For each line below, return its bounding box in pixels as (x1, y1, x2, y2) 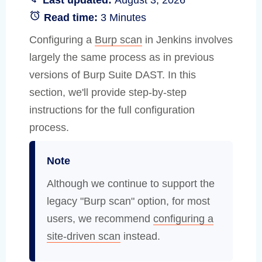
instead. (120, 230, 160, 242)
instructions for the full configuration (29, 104, 195, 116)
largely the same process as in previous (29, 51, 214, 63)
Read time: (44, 11, 101, 23)
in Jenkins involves (142, 33, 233, 46)
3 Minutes (101, 11, 146, 23)
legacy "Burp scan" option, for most (47, 195, 210, 207)
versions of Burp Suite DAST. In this (29, 68, 196, 81)
